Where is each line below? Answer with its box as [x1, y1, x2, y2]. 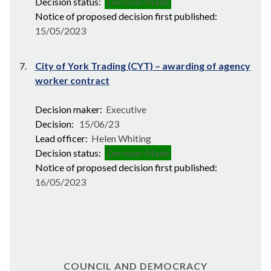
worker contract [35, 74, 109, 86]
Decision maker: [35, 103, 104, 115]
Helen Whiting [90, 132, 151, 144]
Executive [104, 103, 146, 115]
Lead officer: [35, 132, 90, 144]
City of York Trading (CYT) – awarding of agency [35, 60, 250, 71]
